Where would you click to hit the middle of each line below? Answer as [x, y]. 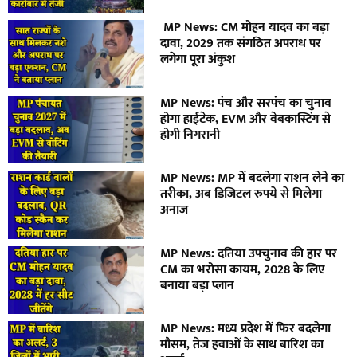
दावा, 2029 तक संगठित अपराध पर [241, 44]
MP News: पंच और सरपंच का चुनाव [246, 103]
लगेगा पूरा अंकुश [198, 60]
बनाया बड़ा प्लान [198, 285]
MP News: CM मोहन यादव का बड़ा [245, 28]
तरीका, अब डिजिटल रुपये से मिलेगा [241, 194]
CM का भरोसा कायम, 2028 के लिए [243, 269]
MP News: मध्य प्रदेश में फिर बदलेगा [246, 329]
